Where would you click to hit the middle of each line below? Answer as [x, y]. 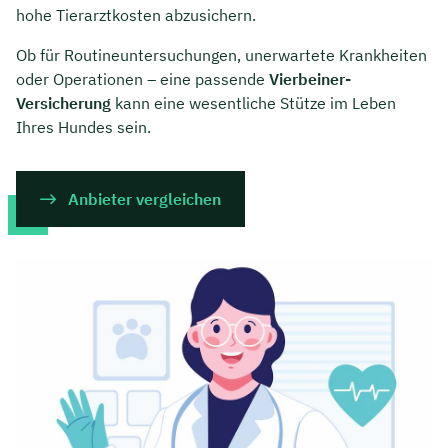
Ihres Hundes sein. [83, 127]
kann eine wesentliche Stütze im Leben [253, 103]
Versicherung [63, 103]
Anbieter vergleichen [144, 199]
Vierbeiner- [310, 79]
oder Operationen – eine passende [142, 79]
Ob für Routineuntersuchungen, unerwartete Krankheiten [221, 55]
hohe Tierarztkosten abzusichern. [136, 15]
